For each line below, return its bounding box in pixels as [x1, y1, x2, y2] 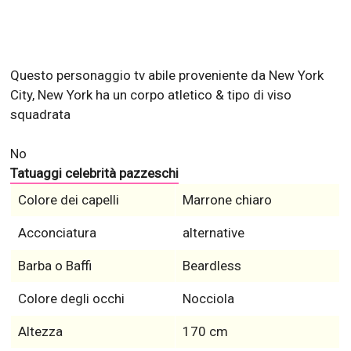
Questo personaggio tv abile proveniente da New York [10, 67, 324, 84]
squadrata [10, 107, 71, 123]
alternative [182, 225, 244, 241]
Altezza [17, 324, 63, 340]
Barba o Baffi [17, 258, 92, 274]
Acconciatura [17, 225, 96, 241]
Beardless [182, 258, 241, 274]
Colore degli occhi [17, 291, 125, 307]
